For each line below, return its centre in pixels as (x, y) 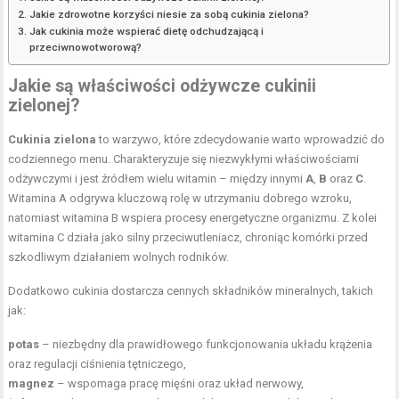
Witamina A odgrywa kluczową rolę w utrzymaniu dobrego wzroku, (180, 198)
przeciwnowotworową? (85, 47)
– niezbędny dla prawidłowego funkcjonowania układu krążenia (206, 344)
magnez (32, 383)
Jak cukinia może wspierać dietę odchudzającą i (146, 31)
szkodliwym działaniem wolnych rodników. (119, 257)
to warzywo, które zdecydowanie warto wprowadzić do (241, 139)
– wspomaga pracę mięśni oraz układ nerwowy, (179, 383)
